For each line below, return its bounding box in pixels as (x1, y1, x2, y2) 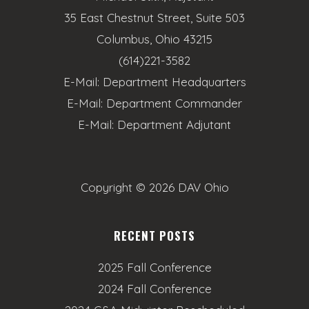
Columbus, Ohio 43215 (97, 32, 212, 46)
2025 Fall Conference (97, 260, 212, 275)
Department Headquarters (102, 74, 246, 89)
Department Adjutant (117, 117, 231, 132)
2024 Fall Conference (97, 281, 212, 296)
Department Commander (106, 96, 242, 110)
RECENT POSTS (114, 227, 195, 244)
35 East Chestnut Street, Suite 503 (64, 10, 245, 25)
